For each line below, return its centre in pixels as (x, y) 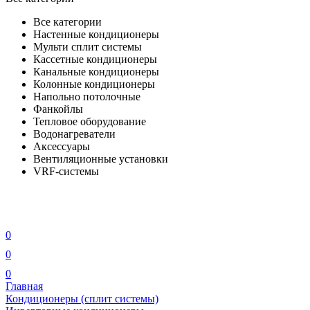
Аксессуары (62, 146)
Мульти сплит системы (88, 47)
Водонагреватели (74, 134)
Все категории (67, 22)
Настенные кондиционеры (96, 34)
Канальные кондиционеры (96, 72)
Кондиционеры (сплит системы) (82, 299)
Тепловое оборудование (90, 121)
